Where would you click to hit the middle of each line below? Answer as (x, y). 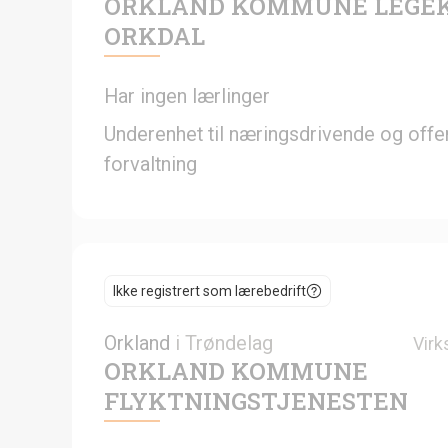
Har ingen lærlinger (187, 95)
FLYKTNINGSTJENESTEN (256, 400)
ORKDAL (154, 35)
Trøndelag (229, 342)
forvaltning (150, 163)
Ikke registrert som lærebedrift (209, 290)
